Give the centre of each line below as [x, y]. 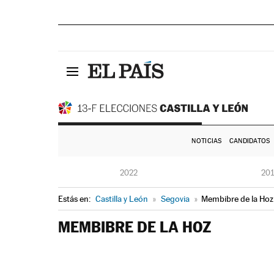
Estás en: [75, 199]
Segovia [175, 199]
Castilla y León [121, 199]
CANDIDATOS [250, 141]
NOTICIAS [207, 141]
